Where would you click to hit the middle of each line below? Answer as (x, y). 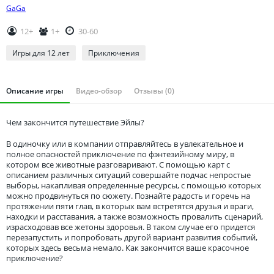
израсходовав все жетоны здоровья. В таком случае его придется (131, 227)
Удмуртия (44, 39)
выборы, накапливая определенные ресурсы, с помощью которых (134, 185)
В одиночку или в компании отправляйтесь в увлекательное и (125, 143)
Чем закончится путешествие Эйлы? (75, 123)
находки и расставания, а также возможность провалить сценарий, (135, 216)
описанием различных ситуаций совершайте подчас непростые (128, 175)
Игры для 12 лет (41, 53)
